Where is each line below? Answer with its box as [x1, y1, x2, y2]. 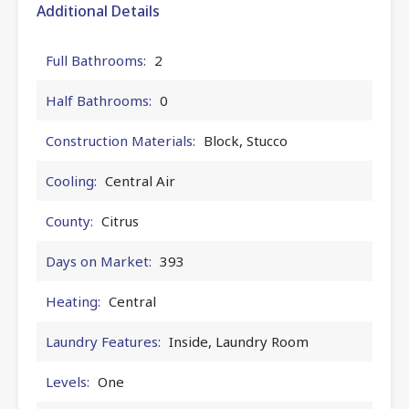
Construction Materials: [46, 131, 195, 150]
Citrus [101, 211, 139, 230]
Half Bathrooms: [46, 90, 152, 110]
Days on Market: [46, 251, 152, 270]
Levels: [46, 372, 89, 391]
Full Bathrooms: [46, 50, 146, 69]
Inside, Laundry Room [169, 331, 309, 351]
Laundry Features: [46, 331, 161, 351]
